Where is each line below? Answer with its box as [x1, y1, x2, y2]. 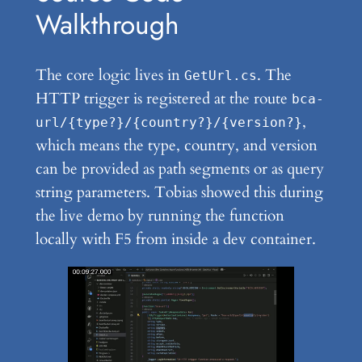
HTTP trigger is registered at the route [35, 87, 292, 109]
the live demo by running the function [35, 204, 284, 226]
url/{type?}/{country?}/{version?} [35, 115, 302, 130]
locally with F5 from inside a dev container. [35, 228, 316, 250]
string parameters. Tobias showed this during [35, 181, 323, 203]
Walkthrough [35, 5, 179, 45]
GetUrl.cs [183, 68, 257, 83]
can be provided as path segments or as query [35, 158, 324, 179]
